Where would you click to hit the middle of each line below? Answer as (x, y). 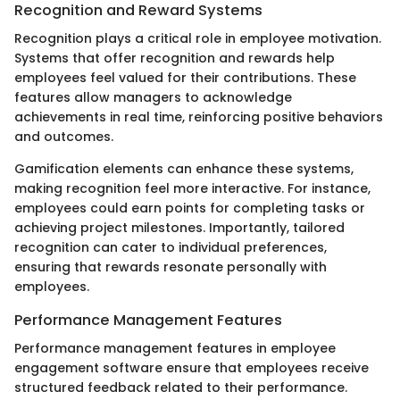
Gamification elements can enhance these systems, (184, 168)
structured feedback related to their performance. (181, 388)
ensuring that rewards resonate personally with (171, 267)
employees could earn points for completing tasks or (190, 208)
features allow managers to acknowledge (153, 97)
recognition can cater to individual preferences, (171, 247)
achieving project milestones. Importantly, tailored (179, 227)
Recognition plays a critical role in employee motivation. (198, 38)
